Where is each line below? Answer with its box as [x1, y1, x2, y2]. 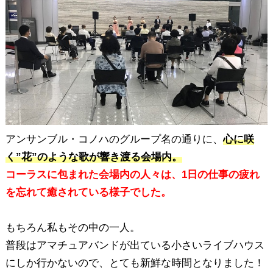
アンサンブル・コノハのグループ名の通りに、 [5, 133, 223, 145]
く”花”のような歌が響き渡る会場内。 [5, 151, 182, 163]
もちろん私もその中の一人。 [5, 221, 140, 233]
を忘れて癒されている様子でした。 [5, 186, 171, 198]
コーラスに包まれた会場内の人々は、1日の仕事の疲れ [5, 168, 260, 180]
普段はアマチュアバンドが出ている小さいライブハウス [5, 239, 264, 251]
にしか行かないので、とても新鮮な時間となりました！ [5, 257, 264, 269]
